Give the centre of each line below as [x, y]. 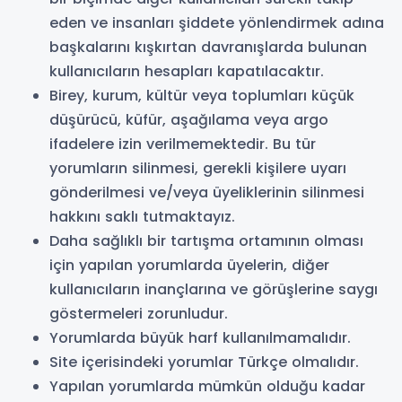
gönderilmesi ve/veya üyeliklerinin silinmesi [207, 192]
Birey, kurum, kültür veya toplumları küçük [202, 96]
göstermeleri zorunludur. [139, 314]
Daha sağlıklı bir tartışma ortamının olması [206, 241]
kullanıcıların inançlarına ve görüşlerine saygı [214, 289]
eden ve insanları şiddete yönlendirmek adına [217, 23]
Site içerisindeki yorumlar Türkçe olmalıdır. [204, 362]
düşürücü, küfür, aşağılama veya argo [189, 120]
